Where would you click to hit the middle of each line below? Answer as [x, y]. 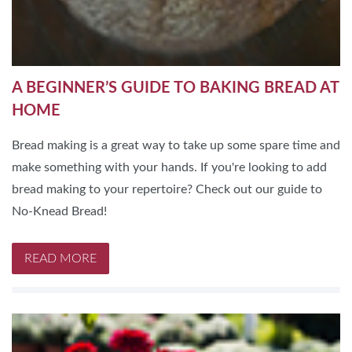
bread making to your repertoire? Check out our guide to [167, 189]
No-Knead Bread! [59, 211]
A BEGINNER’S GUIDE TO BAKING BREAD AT [175, 88]
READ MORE [60, 258]
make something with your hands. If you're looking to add [169, 167]
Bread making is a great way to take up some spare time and [176, 145]
